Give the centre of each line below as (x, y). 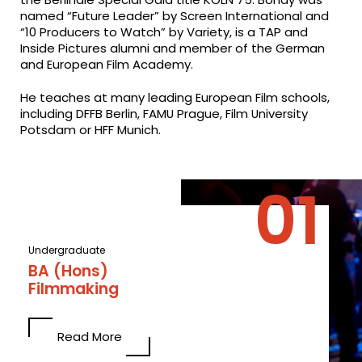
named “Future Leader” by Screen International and (175, 16)
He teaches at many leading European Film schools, (175, 97)
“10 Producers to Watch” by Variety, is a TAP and (164, 32)
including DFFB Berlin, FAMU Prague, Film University (164, 113)
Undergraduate (67, 250)
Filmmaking (74, 289)
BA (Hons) (69, 271)
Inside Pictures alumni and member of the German (173, 48)
